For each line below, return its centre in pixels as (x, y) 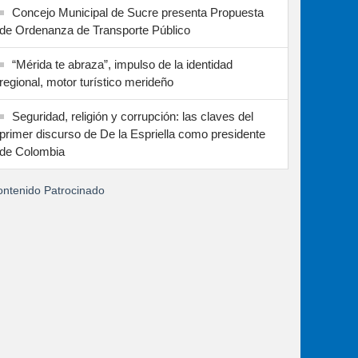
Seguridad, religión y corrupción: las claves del (133, 116)
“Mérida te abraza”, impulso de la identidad (122, 64)
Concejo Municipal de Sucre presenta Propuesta (138, 12)
